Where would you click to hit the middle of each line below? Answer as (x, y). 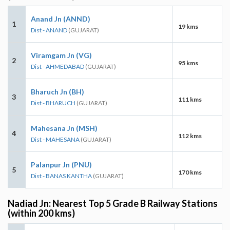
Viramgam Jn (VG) (61, 55)
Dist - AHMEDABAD (57, 66)
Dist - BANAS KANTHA (61, 176)
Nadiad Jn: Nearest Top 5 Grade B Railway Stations (113, 203)
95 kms (188, 63)
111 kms (190, 99)
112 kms (190, 136)
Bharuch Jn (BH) (57, 91)
